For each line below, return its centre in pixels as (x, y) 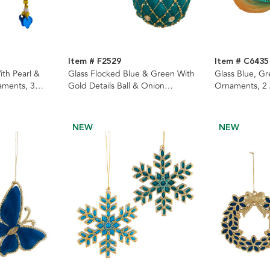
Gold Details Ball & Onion (116, 86)
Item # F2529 (94, 62)
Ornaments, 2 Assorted (112, 98)
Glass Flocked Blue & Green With (131, 74)
